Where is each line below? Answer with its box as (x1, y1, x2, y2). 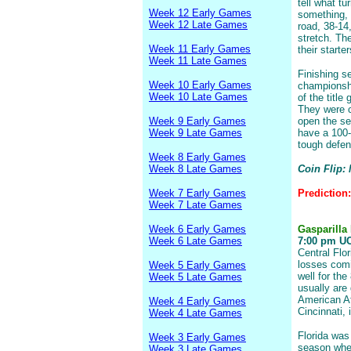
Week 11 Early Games (149, 43, 251, 55)
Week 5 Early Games (149, 259, 246, 271)
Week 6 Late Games (149, 235, 242, 247)
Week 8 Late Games (149, 163, 242, 175)
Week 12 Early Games (149, 7, 251, 19)
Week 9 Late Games (149, 127, 242, 139)
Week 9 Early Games (149, 115, 246, 127)
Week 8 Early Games (149, 151, 246, 163)
